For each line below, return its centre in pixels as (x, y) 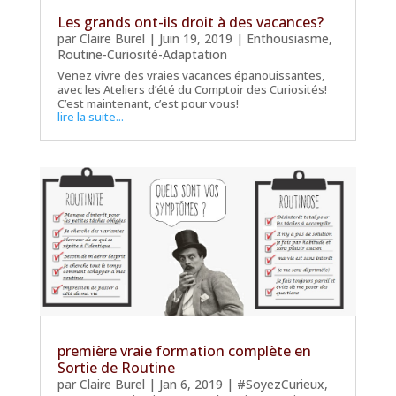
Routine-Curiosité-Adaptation (142, 54)
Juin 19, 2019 (195, 38)
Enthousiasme (287, 38)
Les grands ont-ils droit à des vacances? (190, 22)
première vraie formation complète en (184, 351)
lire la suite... (90, 116)
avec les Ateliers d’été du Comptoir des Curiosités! (192, 89)
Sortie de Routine (116, 368)
